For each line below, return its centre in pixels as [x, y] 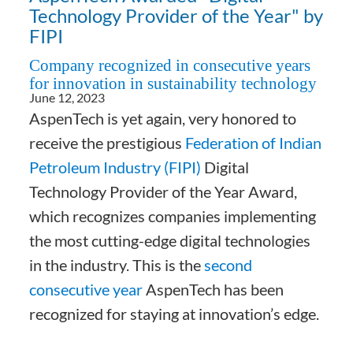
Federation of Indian [254, 143]
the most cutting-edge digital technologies [170, 240]
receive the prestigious [108, 143]
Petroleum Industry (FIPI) [115, 167]
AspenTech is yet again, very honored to [163, 118]
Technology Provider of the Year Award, [163, 191]
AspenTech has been [214, 289]
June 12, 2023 [67, 97]
